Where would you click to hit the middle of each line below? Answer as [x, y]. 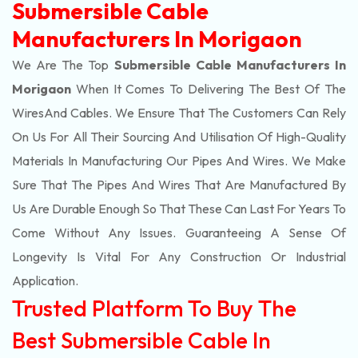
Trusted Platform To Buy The [154, 308]
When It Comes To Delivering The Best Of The [209, 89]
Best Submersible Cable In [141, 340]
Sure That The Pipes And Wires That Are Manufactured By [179, 185]
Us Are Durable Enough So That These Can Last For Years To [179, 209]
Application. [46, 280]
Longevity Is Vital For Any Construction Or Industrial [179, 257]
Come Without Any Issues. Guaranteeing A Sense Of [179, 233]
